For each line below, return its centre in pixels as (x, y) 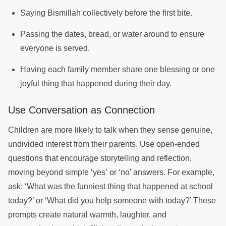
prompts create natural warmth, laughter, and (87, 214)
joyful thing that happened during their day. (97, 83)
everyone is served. (56, 48)
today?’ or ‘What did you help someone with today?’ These (112, 200)
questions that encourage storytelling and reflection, (100, 158)
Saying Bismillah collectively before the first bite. (107, 13)
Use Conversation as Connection (83, 110)
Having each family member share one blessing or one (118, 69)
